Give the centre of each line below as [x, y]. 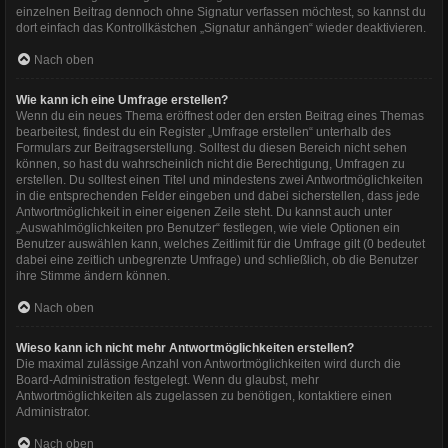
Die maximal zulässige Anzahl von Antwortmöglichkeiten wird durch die [208, 363]
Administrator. [53, 411]
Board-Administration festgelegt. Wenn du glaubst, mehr [167, 379]
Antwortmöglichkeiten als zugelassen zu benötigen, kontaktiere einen [204, 395]
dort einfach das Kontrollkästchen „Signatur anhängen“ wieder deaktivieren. [221, 27]
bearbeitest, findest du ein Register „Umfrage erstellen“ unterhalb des [203, 131]
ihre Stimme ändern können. [93, 275]
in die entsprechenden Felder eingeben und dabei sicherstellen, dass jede [218, 195]
